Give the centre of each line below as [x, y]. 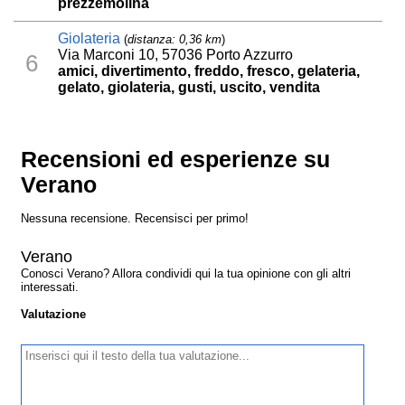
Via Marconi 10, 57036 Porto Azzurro [176, 55]
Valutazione [54, 315]
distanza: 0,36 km [175, 40]
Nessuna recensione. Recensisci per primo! [135, 219]
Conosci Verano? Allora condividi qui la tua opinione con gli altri [186, 274]
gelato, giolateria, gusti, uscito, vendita [189, 88]
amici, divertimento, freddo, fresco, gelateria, [209, 71]
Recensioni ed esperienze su [176, 160]
